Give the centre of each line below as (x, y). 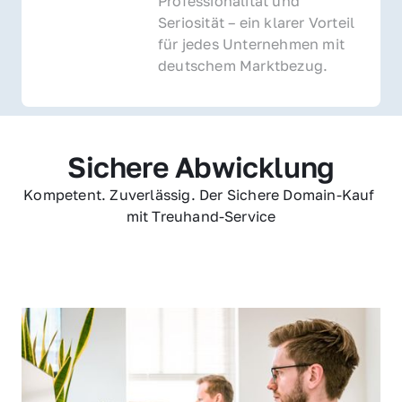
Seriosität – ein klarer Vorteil (257, 22)
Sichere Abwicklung (201, 166)
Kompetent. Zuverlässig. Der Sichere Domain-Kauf (199, 194)
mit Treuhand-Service (201, 216)
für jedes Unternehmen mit (251, 44)
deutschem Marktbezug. (243, 65)
